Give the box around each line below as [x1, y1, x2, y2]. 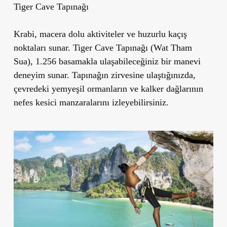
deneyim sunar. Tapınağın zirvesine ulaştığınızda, [13, 69, 196, 80]
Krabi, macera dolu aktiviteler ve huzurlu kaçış [13, 28, 187, 39]
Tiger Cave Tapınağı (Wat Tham [72, 42, 192, 53]
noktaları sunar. [13, 42, 73, 53]
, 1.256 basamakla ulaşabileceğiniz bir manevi [30, 56, 201, 66]
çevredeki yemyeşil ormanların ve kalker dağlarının [13, 83, 203, 94]
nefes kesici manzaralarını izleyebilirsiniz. [13, 97, 169, 107]
